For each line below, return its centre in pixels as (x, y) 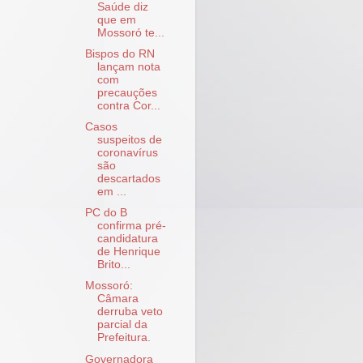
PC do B (106, 213)
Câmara (117, 299)
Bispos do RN (120, 54)
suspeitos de (129, 140)
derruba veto (130, 312)
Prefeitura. (124, 338)
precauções (127, 93)
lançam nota (128, 67)
